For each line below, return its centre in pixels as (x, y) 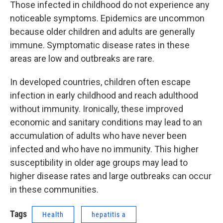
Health (53, 214)
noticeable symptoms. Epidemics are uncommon (107, 18)
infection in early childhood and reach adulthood (104, 95)
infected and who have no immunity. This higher (104, 149)
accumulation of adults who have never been (98, 135)
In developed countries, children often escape (100, 82)
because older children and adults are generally (103, 31)
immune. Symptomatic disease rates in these (100, 45)
